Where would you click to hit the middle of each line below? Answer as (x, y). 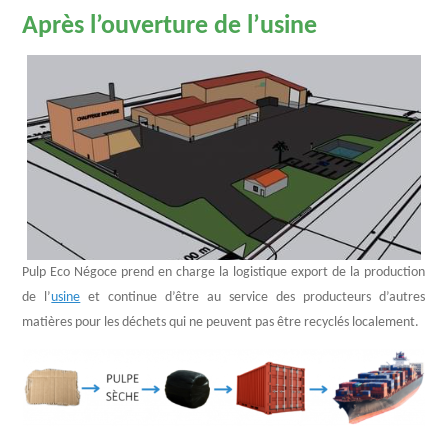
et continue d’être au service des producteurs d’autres (253, 297)
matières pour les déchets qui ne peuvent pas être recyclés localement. (221, 322)
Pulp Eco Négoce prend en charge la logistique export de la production (224, 272)
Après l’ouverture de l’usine (170, 26)
